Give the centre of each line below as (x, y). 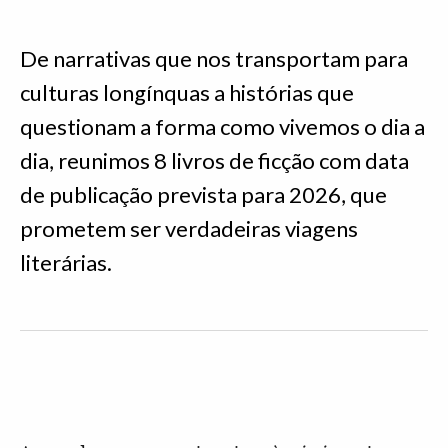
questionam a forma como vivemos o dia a (222, 126)
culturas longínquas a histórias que (187, 92)
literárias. (66, 262)
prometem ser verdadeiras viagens (189, 228)
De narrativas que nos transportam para (214, 58)
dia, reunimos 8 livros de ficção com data (214, 160)
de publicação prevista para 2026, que (203, 194)
